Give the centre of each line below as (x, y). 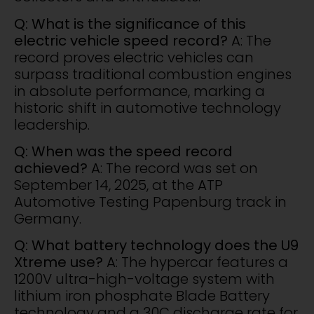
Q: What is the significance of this (130, 23)
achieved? (51, 169)
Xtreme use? (59, 262)
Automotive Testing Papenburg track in (150, 202)
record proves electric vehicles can (134, 57)
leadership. (52, 124)
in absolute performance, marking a (139, 91)
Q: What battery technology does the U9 (156, 246)
